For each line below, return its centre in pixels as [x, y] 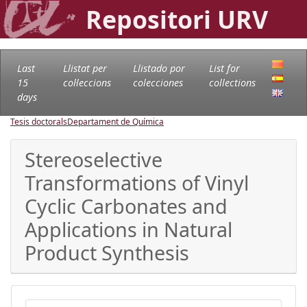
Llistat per [85, 68]
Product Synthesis [107, 252]
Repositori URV [177, 19]
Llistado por [159, 68]
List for [225, 68]
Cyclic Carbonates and [126, 206]
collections [233, 82]
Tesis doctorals [39, 121]
